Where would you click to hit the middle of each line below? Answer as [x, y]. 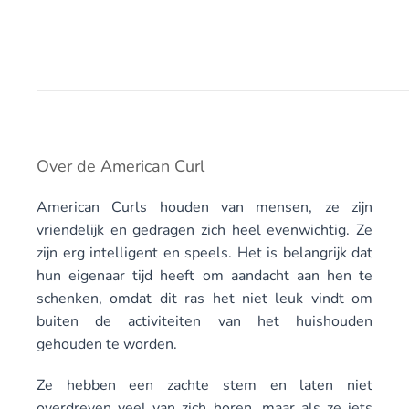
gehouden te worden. [107, 344]
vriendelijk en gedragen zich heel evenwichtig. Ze [204, 230]
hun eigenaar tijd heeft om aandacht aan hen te [204, 276]
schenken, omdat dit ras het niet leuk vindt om [204, 299]
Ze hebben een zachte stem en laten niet [204, 385]
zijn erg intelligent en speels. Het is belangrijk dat [204, 253]
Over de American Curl [121, 166]
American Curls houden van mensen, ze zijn [204, 207]
